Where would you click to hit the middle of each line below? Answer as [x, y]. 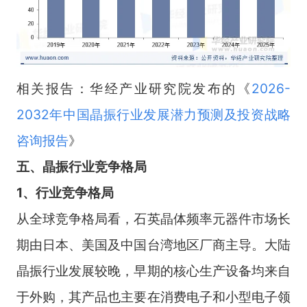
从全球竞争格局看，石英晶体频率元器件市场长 [153, 218]
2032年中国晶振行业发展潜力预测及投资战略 [153, 114]
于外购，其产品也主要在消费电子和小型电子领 [153, 296]
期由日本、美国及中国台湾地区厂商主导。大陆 [153, 244]
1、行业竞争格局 [65, 192]
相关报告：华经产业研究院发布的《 [134, 88]
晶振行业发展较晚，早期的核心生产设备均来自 [153, 270]
